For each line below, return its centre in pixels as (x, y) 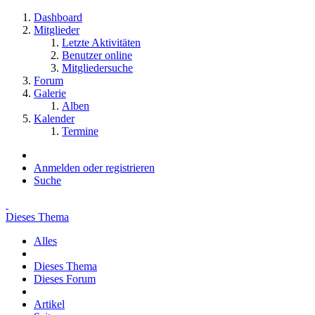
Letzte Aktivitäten (101, 43)
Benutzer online (97, 55)
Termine (80, 131)
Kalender (54, 118)
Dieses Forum (65, 279)
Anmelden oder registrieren (94, 168)
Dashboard (58, 17)
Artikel (49, 304)
